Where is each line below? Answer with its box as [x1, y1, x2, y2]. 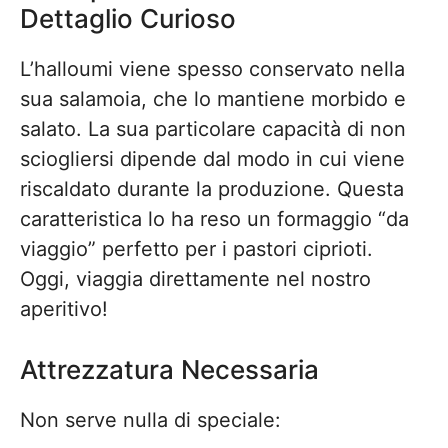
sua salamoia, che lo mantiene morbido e [20, 87, 406, 111]
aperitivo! [20, 297, 108, 321]
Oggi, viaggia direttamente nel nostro [20, 267, 371, 291]
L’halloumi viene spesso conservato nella [20, 57, 405, 81]
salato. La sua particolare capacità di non [20, 117, 406, 141]
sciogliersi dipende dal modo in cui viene [20, 147, 405, 171]
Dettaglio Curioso [20, 3, 236, 34]
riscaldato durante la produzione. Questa [20, 177, 404, 201]
